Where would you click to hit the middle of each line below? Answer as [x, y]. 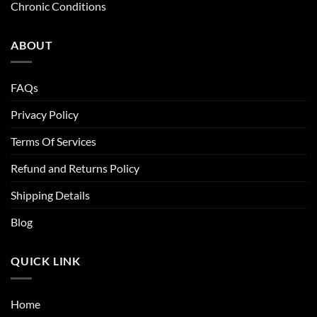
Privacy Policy [45, 115]
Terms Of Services [53, 142]
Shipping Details [50, 195]
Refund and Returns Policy [75, 168]
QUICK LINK [46, 261]
